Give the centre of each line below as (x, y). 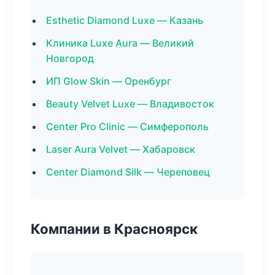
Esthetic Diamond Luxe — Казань (125, 20)
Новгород (70, 58)
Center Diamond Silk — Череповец (128, 172)
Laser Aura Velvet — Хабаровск (121, 149)
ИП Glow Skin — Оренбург (109, 81)
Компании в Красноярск (114, 229)
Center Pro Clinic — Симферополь (127, 126)
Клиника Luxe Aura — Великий (120, 43)
